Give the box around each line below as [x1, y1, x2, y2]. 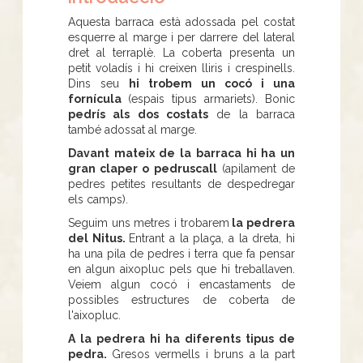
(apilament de [216, 161, 296, 175]
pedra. [68, 347, 112, 361]
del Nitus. [68, 231, 130, 245]
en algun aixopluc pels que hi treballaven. [68, 262, 295, 275]
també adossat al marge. [68, 122, 197, 136]
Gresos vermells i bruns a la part [111, 347, 296, 361]
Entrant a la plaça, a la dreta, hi [129, 231, 296, 245]
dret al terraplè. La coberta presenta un [68, 45, 295, 59]
